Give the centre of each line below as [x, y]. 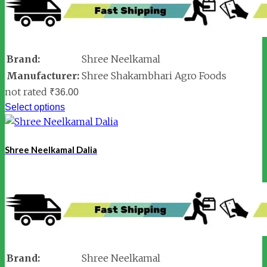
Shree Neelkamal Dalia [51, 149]
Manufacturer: [43, 75]
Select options [35, 107]
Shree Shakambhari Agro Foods [154, 75]
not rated [26, 91]
